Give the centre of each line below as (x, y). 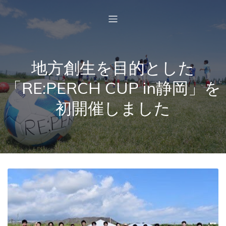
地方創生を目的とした (113, 68)
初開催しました (113, 108)
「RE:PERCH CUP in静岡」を (113, 88)
